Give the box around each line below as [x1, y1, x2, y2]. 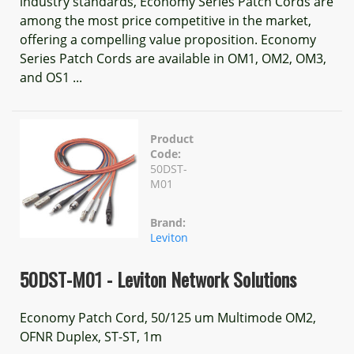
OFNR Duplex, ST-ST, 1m [20, 328, 162, 345]
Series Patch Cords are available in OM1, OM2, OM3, [20, 50, 326, 67]
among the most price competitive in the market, [20, 12, 311, 29]
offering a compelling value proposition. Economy [20, 31, 316, 48]
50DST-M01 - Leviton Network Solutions [20, 265, 296, 293]
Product [150, 131, 194, 146]
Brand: [150, 215, 186, 230]
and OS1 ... [20, 69, 82, 86]
